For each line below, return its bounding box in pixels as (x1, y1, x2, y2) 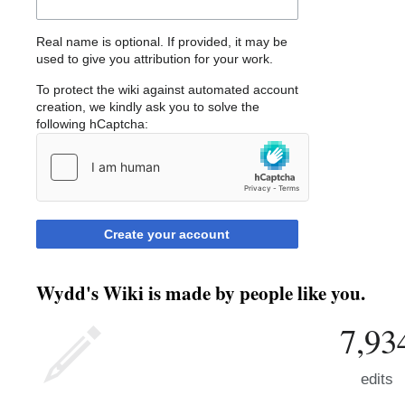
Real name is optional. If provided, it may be (36, 34, 287, 50)
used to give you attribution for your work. (36, 52, 273, 67)
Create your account (104, 227, 231, 242)
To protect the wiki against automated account (36, 82, 298, 98)
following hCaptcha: (36, 117, 148, 132)
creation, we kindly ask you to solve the (36, 99, 259, 115)
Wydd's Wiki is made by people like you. (36, 279, 365, 307)
